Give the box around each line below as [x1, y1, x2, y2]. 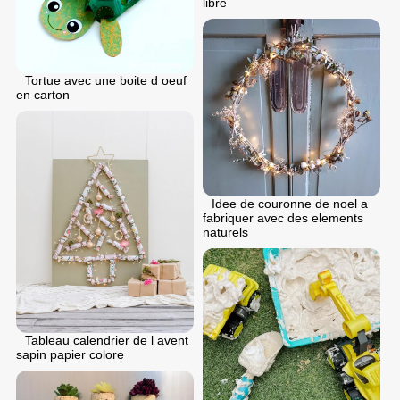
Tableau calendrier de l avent [25, 332, 188, 347]
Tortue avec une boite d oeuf [25, 72, 187, 87]
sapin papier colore [16, 346, 124, 362]
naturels [203, 224, 248, 239]
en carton [16, 87, 70, 102]
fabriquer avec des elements [203, 210, 363, 225]
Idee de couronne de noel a [212, 196, 368, 211]
